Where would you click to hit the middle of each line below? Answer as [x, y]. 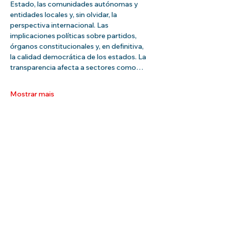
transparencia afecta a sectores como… [77, 67]
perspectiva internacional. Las [60, 25]
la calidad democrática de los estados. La [79, 57]
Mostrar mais [32, 94]
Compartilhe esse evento [58, 150]
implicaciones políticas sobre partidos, [74, 36]
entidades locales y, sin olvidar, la [64, 15]
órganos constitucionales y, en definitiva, [78, 46]
